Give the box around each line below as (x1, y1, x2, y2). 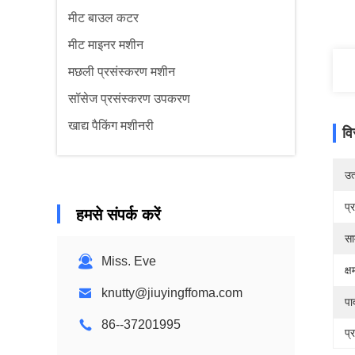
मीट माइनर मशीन (68, 38, 143, 52)
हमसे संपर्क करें (76, 206, 161, 223)
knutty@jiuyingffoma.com (101, 286, 242, 300)
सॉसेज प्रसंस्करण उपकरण (68, 92, 190, 105)
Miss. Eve (101, 254, 156, 268)
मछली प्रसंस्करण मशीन (68, 65, 175, 78)
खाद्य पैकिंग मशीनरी (68, 119, 154, 132)
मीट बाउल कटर (68, 11, 139, 25)
